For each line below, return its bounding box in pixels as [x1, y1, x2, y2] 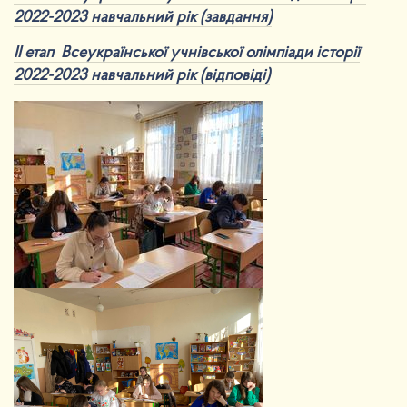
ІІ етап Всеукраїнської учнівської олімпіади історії [14, 45, 360, 63]
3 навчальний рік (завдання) [78, 8, 272, 26]
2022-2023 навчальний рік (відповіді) [14, 67, 270, 85]
